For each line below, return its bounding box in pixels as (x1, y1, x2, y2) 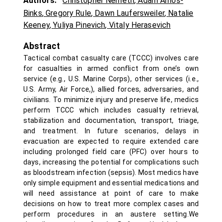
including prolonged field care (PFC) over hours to (23, 148, 199, 156)
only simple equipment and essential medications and (23, 179, 199, 187)
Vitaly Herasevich (109, 20, 171, 30)
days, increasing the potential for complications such (23, 158, 199, 166)
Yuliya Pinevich (53, 20, 106, 30)
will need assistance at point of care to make (23, 189, 199, 197)
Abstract (23, 41, 60, 51)
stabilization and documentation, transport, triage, (23, 116, 199, 124)
